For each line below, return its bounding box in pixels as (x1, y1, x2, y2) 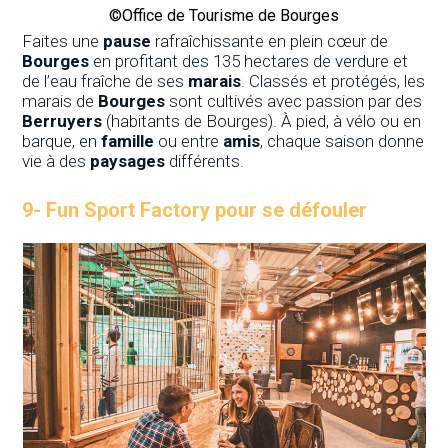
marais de (22, 90, 99, 111)
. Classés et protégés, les (241, 70, 426, 91)
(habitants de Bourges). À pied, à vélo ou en (102, 110, 422, 131)
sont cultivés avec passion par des (165, 90, 423, 111)
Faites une (22, 30, 104, 51)
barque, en (22, 130, 102, 151)
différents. (165, 150, 249, 171)
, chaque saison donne (260, 130, 425, 151)
